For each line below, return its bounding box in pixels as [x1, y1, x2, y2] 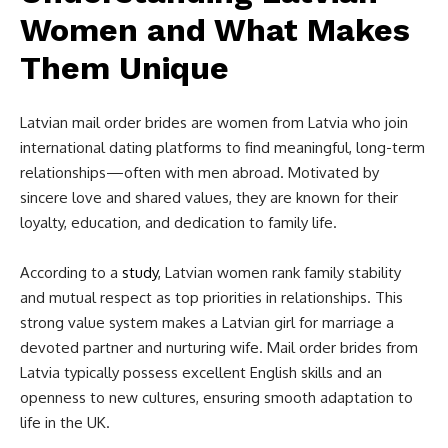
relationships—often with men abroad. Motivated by [20, 163, 379, 183]
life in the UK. [20, 413, 110, 433]
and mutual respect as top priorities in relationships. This [20, 288, 403, 308]
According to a [20, 263, 122, 283]
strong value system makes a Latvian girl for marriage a [20, 313, 394, 333]
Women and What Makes [20, 11, 410, 50]
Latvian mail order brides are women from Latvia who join [20, 113, 408, 133]
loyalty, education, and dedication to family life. [20, 213, 337, 233]
